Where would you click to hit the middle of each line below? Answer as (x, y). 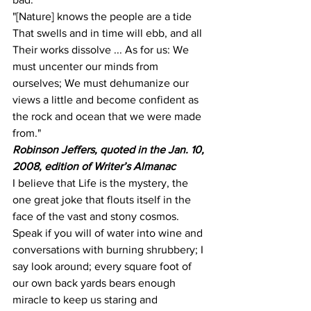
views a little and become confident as (107, 100)
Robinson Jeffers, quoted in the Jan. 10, (110, 150)
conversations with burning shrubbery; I (109, 250)
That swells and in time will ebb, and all (109, 33)
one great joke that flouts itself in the (103, 200)
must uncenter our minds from (87, 67)
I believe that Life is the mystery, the (102, 183)
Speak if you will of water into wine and (109, 233)
